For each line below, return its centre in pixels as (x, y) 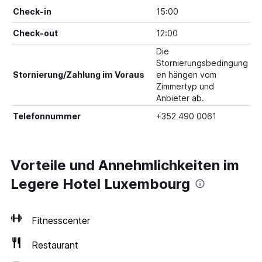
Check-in (32, 11)
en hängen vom (186, 75)
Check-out (35, 33)
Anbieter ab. (180, 98)
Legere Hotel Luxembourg (100, 184)
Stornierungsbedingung (202, 63)
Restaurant (55, 245)
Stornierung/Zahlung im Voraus (79, 75)
